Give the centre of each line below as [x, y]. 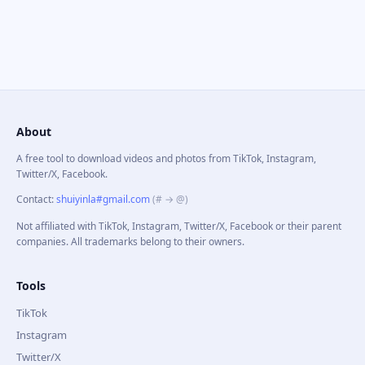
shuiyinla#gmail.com [103, 199]
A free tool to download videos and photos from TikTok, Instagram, [166, 158]
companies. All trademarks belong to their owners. [130, 242]
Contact [34, 199]
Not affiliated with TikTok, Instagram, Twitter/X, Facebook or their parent [179, 226]
